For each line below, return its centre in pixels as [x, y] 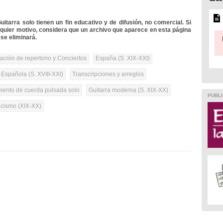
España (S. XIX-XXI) [123, 58]
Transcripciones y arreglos [108, 74]
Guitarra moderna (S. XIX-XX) [129, 90]
